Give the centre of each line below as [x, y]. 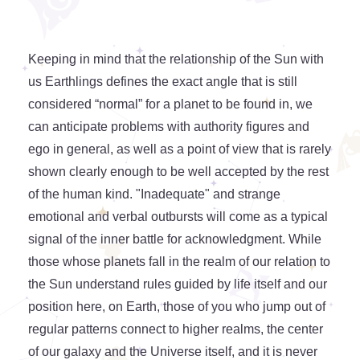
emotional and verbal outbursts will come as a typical [178, 217]
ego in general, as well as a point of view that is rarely [180, 149]
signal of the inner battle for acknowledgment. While [175, 239]
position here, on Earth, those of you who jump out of [177, 307]
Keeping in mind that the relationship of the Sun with [176, 59]
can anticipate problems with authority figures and [169, 127]
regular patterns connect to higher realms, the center [176, 329]
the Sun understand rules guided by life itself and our [178, 284]
